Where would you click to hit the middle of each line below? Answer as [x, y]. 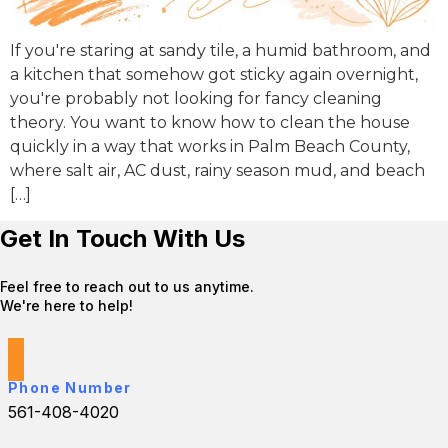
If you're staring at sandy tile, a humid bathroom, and [220, 51]
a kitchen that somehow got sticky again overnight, [214, 75]
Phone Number [70, 388]
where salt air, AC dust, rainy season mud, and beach [217, 171]
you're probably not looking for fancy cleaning [196, 99]
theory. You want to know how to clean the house [210, 123]
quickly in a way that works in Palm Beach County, [210, 147]
